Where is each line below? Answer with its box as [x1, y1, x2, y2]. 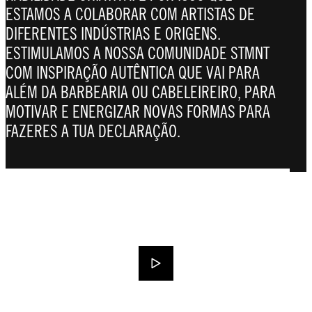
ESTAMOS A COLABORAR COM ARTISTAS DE [6, 3, 255, 24]
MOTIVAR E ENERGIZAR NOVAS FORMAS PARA [6, 101, 270, 121]
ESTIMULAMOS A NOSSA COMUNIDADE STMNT [6, 42, 270, 63]
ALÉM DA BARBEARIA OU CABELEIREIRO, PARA [6, 81, 276, 102]
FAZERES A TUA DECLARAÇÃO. [6, 120, 180, 141]
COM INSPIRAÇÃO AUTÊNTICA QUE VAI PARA [6, 62, 260, 82]
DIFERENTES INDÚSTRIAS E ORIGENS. [6, 23, 221, 43]
